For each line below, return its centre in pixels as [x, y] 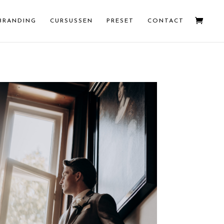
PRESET [120, 21]
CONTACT [166, 21]
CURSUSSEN [71, 21]
